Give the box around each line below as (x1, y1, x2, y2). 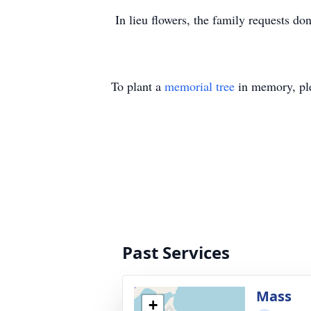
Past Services (122, 241, 230, 264)
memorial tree (165, 78, 235, 94)
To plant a (111, 78, 165, 94)
